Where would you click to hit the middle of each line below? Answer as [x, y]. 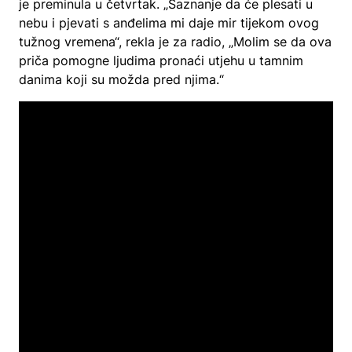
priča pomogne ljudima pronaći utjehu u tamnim [161, 60]
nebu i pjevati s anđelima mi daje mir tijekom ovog [169, 23]
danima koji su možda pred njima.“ [121, 79]
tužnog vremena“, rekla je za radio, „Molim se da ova [175, 42]
